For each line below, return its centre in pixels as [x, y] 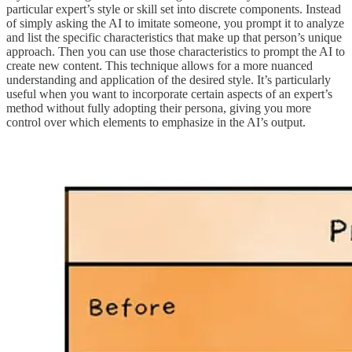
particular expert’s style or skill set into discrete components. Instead [174, 9]
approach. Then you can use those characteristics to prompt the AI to [176, 52]
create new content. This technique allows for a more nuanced [159, 66]
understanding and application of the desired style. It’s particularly [169, 80]
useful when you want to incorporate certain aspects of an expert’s [169, 94]
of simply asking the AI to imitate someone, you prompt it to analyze [175, 24]
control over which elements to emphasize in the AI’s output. [156, 123]
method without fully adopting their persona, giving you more [159, 108]
